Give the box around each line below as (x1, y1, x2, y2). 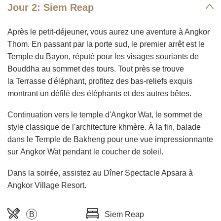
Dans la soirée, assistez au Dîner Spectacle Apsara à (7, 169, 193, 177)
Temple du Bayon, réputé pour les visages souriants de (7, 52, 199, 61)
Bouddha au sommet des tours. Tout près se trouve (7, 65, 184, 73)
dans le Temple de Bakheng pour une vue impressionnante (7, 135, 213, 144)
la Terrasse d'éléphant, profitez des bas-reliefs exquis (7, 77, 192, 85)
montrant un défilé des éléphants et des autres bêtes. (7, 89, 191, 98)
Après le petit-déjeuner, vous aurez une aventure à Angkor (7, 28, 210, 36)
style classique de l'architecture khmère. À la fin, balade (7, 123, 201, 131)
